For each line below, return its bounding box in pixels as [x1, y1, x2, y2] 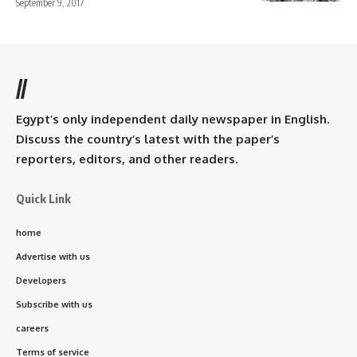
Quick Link [16, 190, 71, 206]
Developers [16, 274, 66, 286]
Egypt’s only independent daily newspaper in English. [16, 111, 329, 127]
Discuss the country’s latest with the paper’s [16, 131, 280, 147]
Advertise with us [16, 250, 90, 262]
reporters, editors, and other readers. [16, 151, 237, 167]
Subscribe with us [16, 298, 92, 310]
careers [16, 322, 49, 334]
